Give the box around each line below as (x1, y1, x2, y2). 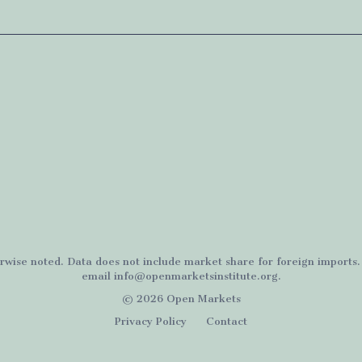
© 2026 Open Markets (121, 293, 241, 305)
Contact (206, 315, 247, 327)
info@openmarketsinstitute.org (113, 270, 278, 282)
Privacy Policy (115, 315, 187, 327)
